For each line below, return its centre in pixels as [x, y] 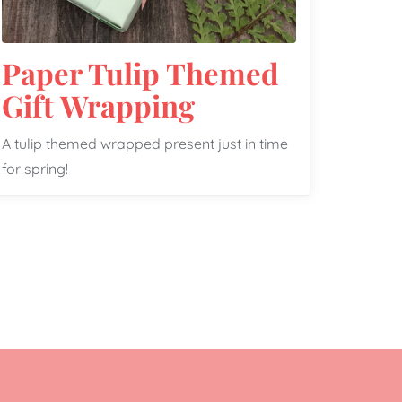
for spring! [35, 168]
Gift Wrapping [98, 105]
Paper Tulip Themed [140, 72]
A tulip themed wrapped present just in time [145, 143]
